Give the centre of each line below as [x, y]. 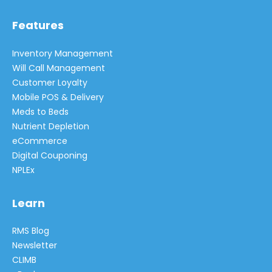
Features [38, 25]
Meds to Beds [40, 111]
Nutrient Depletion [51, 126]
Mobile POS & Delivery [58, 97]
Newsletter [35, 246]
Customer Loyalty [50, 82]
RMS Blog [31, 231]
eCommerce [40, 141]
